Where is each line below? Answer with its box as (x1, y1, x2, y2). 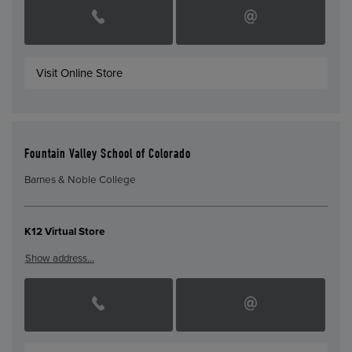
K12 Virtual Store (24, 225, 104, 239)
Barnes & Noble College (24, 174, 136, 187)
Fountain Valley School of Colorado (24, 148, 191, 162)
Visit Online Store (36, 65, 123, 80)
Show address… (24, 251, 94, 265)
